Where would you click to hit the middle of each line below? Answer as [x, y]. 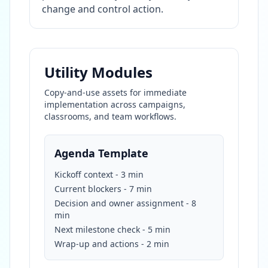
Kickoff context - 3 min [99, 174]
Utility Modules [98, 72]
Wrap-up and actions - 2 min [112, 243]
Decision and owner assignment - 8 [125, 203]
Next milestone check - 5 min [112, 229]
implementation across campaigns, [115, 104]
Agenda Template [101, 153]
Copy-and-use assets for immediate [115, 92]
